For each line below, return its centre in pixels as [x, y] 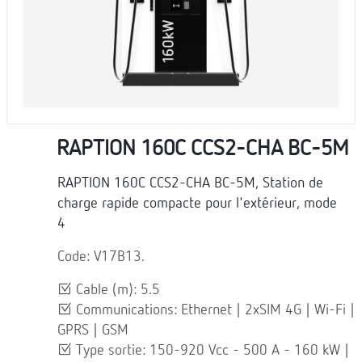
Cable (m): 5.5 [116, 290]
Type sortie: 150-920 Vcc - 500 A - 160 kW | [210, 350]
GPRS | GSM [93, 330]
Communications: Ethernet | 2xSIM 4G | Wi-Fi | [213, 310]
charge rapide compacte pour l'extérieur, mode [197, 203]
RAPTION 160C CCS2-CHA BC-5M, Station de [190, 183]
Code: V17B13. [101, 257]
